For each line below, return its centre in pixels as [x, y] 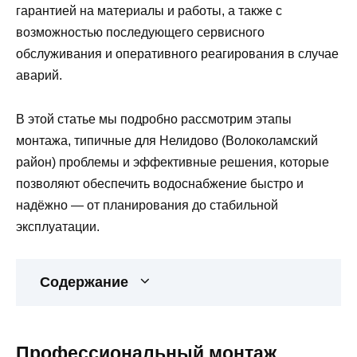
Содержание [84, 282]
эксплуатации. [58, 226]
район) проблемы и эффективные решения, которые [173, 162]
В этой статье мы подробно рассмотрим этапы [154, 119]
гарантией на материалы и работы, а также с [149, 11]
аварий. [39, 76]
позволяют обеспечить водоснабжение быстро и [160, 183]
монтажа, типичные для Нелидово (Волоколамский [167, 140]
